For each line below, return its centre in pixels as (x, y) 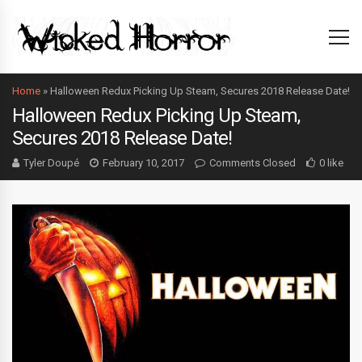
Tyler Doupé (51, 163)
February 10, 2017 (143, 163)
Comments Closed (253, 163)
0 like (331, 163)
